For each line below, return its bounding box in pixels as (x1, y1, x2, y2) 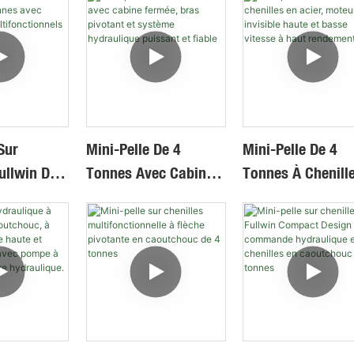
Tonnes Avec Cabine (85, 163, 213, 183)
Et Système (85, 210, 156, 231)
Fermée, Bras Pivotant (85, 186, 225, 207)
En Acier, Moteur (243, 186, 348, 207)
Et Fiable (85, 258, 141, 278)
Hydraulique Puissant (85, 234, 220, 254)
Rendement (243, 258, 314, 278)
